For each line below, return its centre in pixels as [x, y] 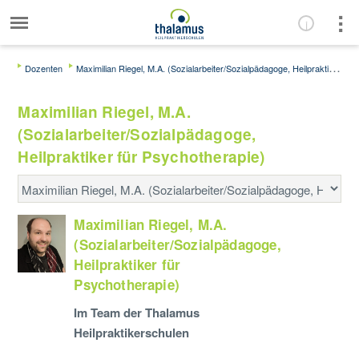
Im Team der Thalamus [137, 313]
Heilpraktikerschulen [132, 333]
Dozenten [44, 68]
